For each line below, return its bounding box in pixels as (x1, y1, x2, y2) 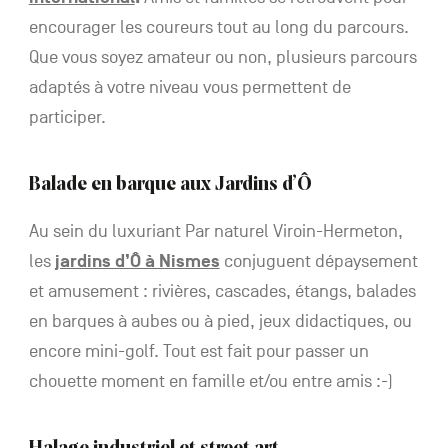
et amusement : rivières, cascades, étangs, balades (28, 280, 416, 302)
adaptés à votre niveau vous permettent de (28, 76, 351, 98)
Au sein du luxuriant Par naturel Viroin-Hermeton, (28, 220, 403, 242)
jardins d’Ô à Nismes (54, 250, 220, 272)
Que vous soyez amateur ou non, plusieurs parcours (28, 46, 417, 68)
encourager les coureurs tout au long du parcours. (28, 16, 409, 38)
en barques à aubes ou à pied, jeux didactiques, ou (28, 310, 412, 332)
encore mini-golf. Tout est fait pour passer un (28, 340, 369, 362)
